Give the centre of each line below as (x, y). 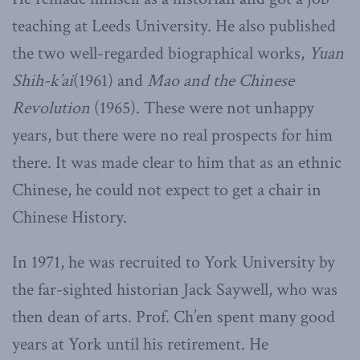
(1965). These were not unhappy (204, 108)
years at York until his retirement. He (140, 344)
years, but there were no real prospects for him (172, 135)
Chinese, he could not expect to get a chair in (167, 190)
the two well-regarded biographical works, (160, 53)
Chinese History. (70, 217)
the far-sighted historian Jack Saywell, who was (175, 289)
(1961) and (110, 80)
